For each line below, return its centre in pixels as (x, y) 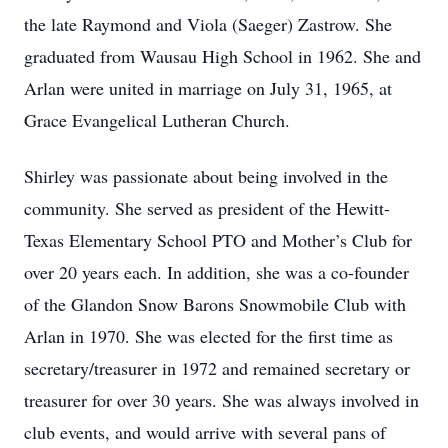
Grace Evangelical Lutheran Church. (157, 120)
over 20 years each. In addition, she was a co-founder (216, 272)
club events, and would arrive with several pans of (205, 432)
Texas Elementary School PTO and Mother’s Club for (218, 240)
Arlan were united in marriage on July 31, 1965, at (208, 88)
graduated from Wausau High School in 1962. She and (222, 56)
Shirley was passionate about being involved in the (206, 176)
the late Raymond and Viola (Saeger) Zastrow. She (208, 24)
